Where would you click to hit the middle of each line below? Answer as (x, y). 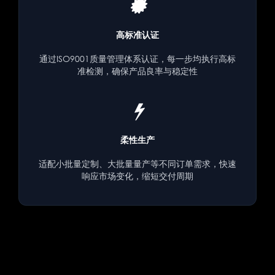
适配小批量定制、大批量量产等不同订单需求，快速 (137, 163)
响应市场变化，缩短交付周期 (137, 176)
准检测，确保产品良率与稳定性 (137, 71)
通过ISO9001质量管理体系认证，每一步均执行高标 (137, 58)
